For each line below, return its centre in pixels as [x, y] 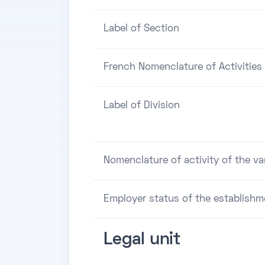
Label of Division [142, 106]
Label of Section [141, 29]
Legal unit [142, 240]
